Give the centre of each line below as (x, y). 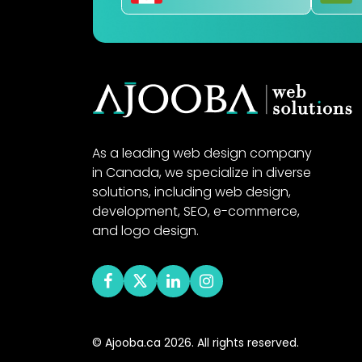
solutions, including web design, (192, 192)
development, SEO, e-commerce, (196, 211)
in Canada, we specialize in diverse (202, 172)
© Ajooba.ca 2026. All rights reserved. (196, 342)
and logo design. (145, 230)
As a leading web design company (202, 153)
